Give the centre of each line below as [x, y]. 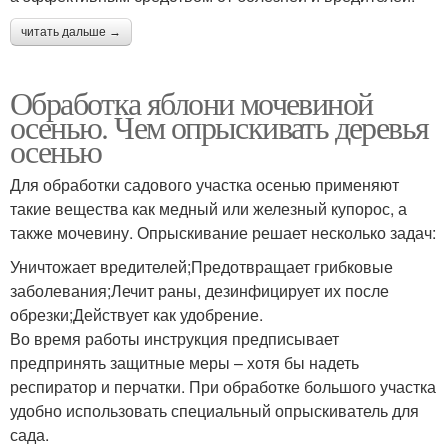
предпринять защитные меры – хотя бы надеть [184, 362]
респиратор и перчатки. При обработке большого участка [223, 386]
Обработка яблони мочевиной [191, 102]
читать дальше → [71, 31]
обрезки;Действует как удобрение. [136, 314]
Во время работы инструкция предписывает [174, 338]
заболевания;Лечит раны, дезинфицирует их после [199, 290]
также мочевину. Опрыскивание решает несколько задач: [223, 232]
